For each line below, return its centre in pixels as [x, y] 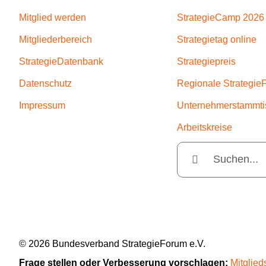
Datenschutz [45, 83]
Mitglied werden [52, 17]
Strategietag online [217, 39]
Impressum [42, 105]
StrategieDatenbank [61, 61]
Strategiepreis [207, 61]
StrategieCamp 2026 [221, 17]
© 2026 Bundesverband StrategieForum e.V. [112, 243]
